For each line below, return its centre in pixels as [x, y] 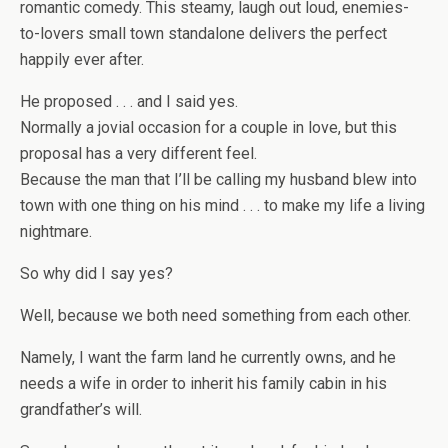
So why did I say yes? [96, 273]
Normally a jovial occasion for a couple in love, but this [208, 127]
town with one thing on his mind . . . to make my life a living [222, 205]
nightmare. [56, 231]
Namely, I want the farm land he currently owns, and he [208, 357]
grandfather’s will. [81, 409]
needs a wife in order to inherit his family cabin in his [203, 383]
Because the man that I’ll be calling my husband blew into [218, 179]
